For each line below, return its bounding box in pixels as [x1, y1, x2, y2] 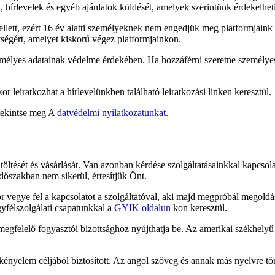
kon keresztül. [171, 202, 227, 213]
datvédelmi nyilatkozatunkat [57, 107, 166, 118]
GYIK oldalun [114, 202, 171, 213]
